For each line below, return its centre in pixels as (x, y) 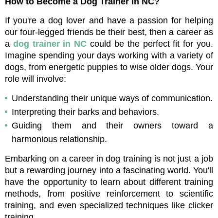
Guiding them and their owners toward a (112, 126)
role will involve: (36, 79)
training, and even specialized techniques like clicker (109, 206)
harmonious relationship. (59, 139)
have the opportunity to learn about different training (109, 182)
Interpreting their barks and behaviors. (85, 112)
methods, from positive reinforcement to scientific (109, 194)
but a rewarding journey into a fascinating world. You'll (109, 171)
